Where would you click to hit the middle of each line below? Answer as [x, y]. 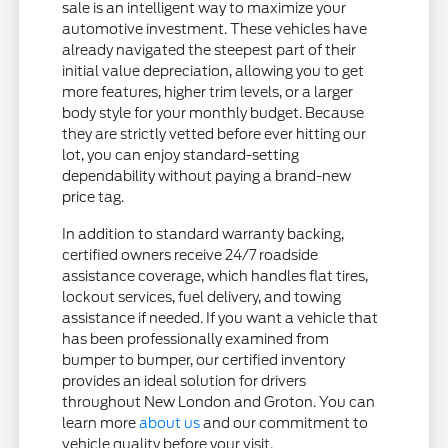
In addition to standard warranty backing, [203, 234]
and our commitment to [284, 423]
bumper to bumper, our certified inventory [204, 360]
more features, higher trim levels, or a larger [208, 92]
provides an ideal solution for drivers [184, 381]
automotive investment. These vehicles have [215, 29]
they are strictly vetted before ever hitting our [214, 134]
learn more [101, 423]
